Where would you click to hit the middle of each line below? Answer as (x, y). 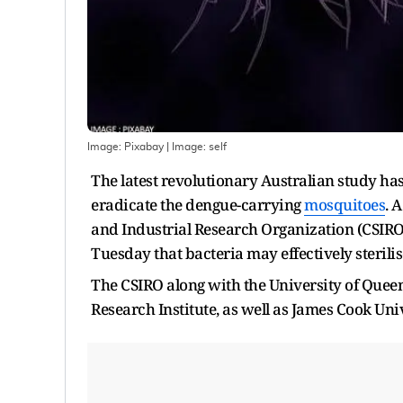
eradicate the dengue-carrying (197, 204)
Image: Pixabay (125, 146)
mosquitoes (345, 204)
